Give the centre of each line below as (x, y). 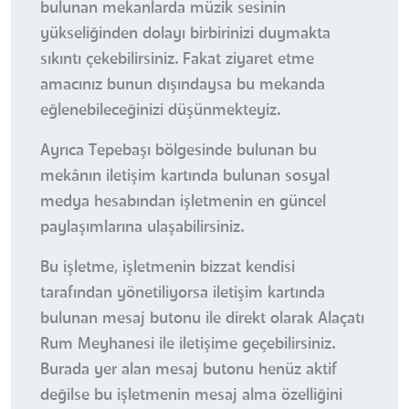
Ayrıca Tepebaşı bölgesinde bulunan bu (178, 151)
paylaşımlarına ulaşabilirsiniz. (142, 228)
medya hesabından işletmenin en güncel (183, 202)
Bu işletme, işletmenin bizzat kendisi (168, 268)
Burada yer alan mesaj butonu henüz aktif (189, 370)
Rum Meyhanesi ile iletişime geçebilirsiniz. (188, 345)
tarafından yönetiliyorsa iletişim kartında (183, 294)
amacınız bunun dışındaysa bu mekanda (183, 85)
